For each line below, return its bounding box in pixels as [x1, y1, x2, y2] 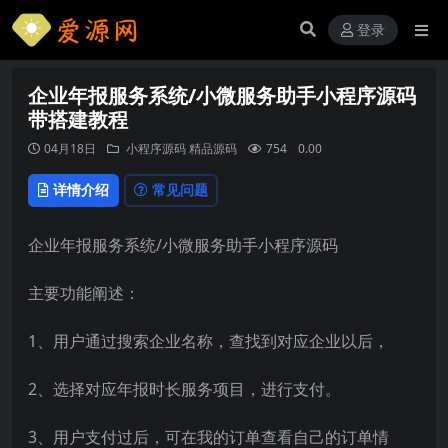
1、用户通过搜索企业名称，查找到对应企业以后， [28, 329, 389, 352]
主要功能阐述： [28, 281, 140, 304]
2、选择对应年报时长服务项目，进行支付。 [28, 377, 341, 400]
